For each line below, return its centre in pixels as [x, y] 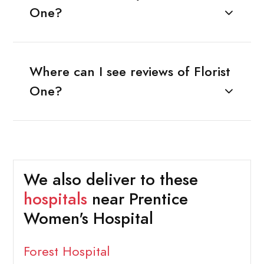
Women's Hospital [88, 218]
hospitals [55, 199]
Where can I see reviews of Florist [130, 72]
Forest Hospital [66, 251]
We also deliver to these [110, 179]
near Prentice [137, 199]
